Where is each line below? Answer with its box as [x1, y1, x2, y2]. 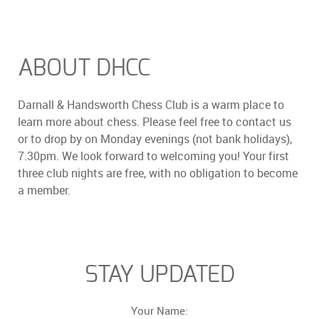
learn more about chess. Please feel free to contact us [18, 115, 291, 129]
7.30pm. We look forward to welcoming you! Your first [18, 150, 289, 163]
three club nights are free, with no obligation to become [18, 167, 298, 180]
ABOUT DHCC [18, 57, 150, 80]
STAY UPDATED [84, 263, 235, 286]
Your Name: [131, 305, 188, 318]
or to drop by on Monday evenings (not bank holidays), [18, 132, 292, 146]
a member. [18, 184, 70, 197]
